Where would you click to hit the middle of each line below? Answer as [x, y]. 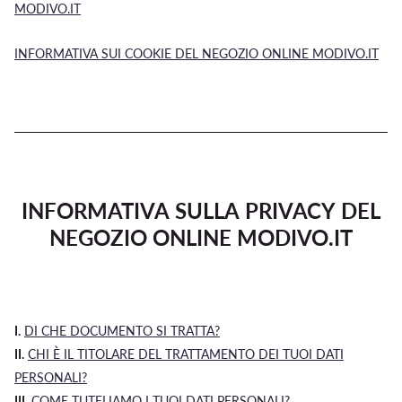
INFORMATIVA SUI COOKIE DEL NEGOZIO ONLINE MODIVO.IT [197, 53]
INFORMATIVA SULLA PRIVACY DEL [201, 210]
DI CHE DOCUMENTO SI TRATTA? [122, 331]
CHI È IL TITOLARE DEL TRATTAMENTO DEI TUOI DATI [186, 354]
